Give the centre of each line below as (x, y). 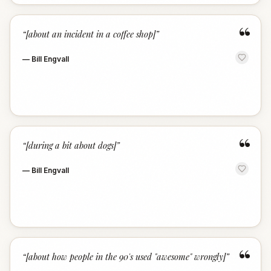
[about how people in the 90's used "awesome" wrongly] (126, 256)
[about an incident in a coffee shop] (91, 34)
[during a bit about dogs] (71, 145)
